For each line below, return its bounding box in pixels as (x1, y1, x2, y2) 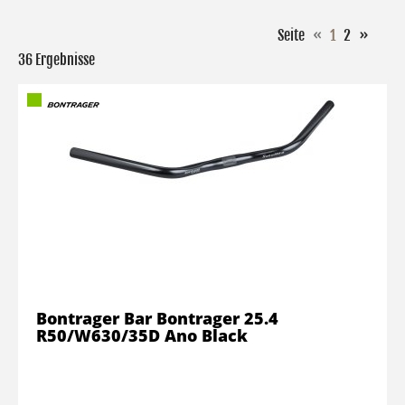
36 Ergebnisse (18, 51, 95, 69)
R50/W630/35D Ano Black (36, 325, 248, 346)
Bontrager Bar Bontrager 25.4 (36, 307, 278, 329)
